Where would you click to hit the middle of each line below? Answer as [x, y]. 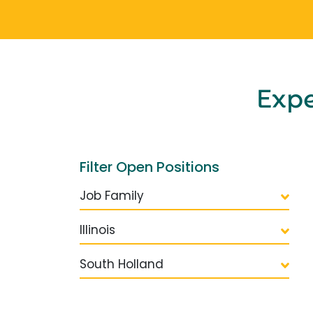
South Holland [122, 264]
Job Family [112, 195]
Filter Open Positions [150, 167]
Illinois [97, 230]
